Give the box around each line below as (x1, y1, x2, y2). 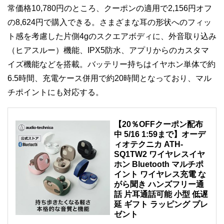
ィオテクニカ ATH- (114, 140, 183, 148)
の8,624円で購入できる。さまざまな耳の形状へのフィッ (7, 18, 211, 26)
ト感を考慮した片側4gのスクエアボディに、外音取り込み (7, 32, 216, 40)
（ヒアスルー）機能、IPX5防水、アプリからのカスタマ (7, 46, 209, 54)
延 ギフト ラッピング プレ (114, 200, 208, 208)
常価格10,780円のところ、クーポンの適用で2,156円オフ (7, 4, 212, 12)
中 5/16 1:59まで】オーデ (114, 130, 205, 138)
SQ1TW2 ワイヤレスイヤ (114, 150, 205, 158)
